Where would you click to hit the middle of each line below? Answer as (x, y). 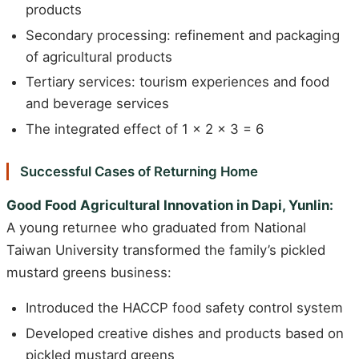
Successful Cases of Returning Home (139, 172)
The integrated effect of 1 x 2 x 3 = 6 (145, 129)
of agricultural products (99, 56)
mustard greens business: (89, 272)
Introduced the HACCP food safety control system (184, 308)
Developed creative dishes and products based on (185, 334)
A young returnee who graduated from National (156, 227)
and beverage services (97, 104)
